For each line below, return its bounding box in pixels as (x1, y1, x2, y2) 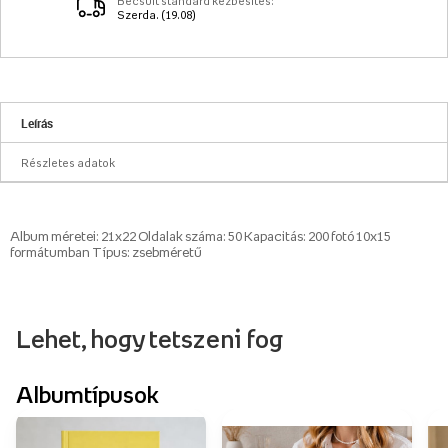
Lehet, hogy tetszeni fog (16, 326, 283, 352)
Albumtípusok (16, 383, 159, 407)
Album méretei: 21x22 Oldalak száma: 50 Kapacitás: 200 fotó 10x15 (10, 229, 391, 243)
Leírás (21, 115, 54, 131)
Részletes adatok (21, 157, 116, 169)
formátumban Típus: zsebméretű (10, 245, 202, 259)
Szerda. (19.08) (117, 9, 196, 21)
